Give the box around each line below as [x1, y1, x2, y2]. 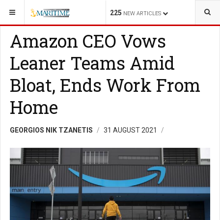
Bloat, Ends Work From [10, 73, 200, 97]
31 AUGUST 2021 [104, 126, 159, 134]
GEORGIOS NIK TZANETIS [10, 126, 93, 134]
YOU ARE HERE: [6, 6, 52, 13]
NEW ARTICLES [123, 10, 161, 17]
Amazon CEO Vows [10, 29, 166, 53]
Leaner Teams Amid [10, 51, 175, 75]
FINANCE [64, 6, 87, 13]
